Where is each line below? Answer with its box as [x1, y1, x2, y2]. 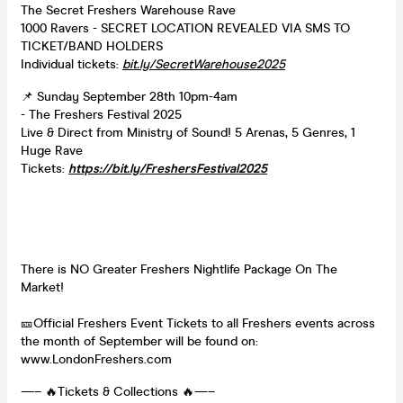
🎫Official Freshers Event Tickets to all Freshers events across [21, 315, 375, 331]
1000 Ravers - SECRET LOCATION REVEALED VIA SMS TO [21, 20, 350, 36]
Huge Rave [21, 142, 83, 158]
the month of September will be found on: [21, 333, 258, 349]
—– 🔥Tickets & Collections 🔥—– [21, 383, 215, 399]
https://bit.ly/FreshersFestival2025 [68, 160, 267, 176]
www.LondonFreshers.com [21, 351, 172, 367]
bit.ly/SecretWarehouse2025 [122, 56, 285, 72]
